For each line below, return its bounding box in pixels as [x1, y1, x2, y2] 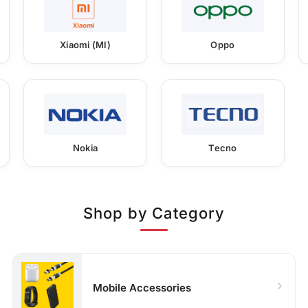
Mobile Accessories [93, 281, 192, 295]
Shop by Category [83, 203, 225, 222]
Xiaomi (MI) [60, 38, 111, 50]
